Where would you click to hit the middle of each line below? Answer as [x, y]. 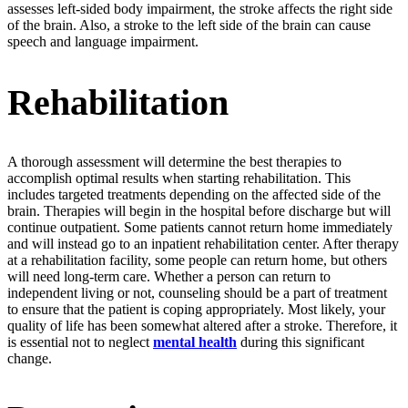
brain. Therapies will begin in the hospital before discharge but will [199, 210]
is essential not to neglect [80, 342]
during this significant [301, 342]
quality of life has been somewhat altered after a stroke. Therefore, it [202, 325]
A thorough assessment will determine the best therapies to [174, 161]
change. [31, 358]
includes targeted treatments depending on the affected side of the [194, 194]
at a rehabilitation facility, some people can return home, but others [197, 260]
